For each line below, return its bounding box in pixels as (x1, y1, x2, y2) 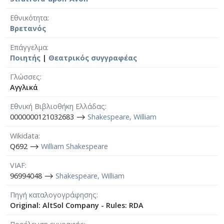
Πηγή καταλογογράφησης (10, 189, 96, 199)
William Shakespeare (41, 141, 108, 151)
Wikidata (10, 130, 38, 140)
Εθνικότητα (10, 12, 47, 22)
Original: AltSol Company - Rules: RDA (10, 200, 143, 210)
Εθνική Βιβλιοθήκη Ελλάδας (10, 101, 105, 111)
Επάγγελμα (10, 42, 47, 52)
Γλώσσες (10, 71, 40, 81)
